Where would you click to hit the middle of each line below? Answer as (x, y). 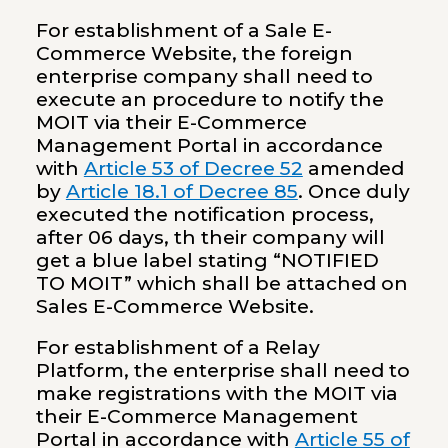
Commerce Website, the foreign (194, 53)
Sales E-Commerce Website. (174, 306)
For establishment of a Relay (177, 347)
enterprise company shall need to (204, 76)
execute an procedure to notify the (209, 99)
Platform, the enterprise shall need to (222, 370)
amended (353, 168)
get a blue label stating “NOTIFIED (207, 260)
